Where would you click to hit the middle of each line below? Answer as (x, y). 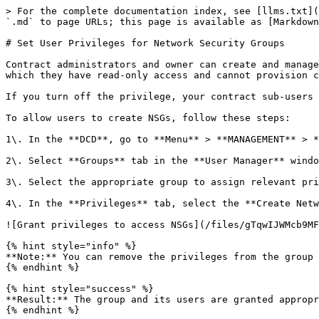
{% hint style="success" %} (80, 289)
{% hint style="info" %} (71, 246)
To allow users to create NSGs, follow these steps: (148, 118)
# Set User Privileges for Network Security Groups (145, 43)
